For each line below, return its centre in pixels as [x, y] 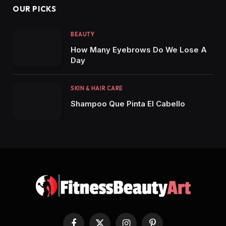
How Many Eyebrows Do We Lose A [139, 50]
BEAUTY [83, 35]
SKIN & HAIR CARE [97, 88]
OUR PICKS [35, 9]
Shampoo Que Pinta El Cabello [128, 103]
